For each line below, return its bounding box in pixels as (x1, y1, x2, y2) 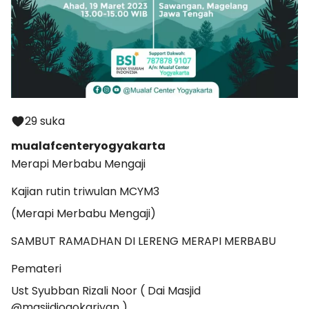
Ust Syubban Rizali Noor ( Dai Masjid (11, 283, 201, 299)
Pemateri (11, 261, 61, 277)
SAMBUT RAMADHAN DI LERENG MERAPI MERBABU (11, 233, 276, 249)
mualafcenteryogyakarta (11, 138, 166, 154)
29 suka (25, 113, 65, 129)
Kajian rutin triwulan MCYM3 (11, 183, 159, 199)
